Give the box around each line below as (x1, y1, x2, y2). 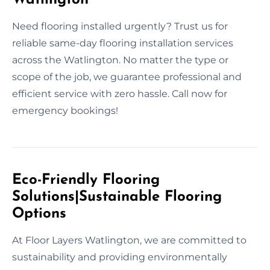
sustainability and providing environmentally (12, 251, 227, 263)
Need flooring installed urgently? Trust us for (12, 20, 228, 32)
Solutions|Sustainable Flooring (12, 189, 222, 204)
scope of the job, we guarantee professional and (12, 71, 242, 83)
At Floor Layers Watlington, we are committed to (12, 234, 246, 246)
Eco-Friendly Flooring (12, 172, 160, 187)
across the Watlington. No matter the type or (12, 54, 228, 66)
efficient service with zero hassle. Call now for (12, 87, 227, 99)
